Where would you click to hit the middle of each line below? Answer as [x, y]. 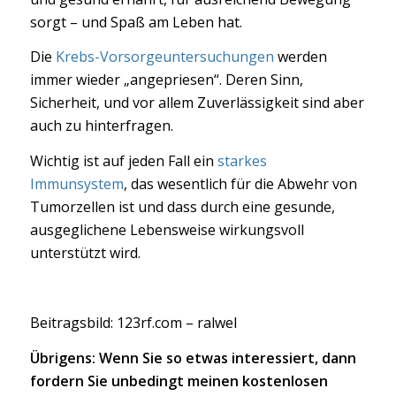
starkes [242, 160]
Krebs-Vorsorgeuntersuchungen [164, 57]
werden [300, 57]
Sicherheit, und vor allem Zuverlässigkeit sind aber [197, 103]
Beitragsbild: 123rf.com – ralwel [133, 323]
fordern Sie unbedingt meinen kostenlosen [179, 381]
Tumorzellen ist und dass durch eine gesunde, [182, 206]
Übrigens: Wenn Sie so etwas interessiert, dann [193, 358]
